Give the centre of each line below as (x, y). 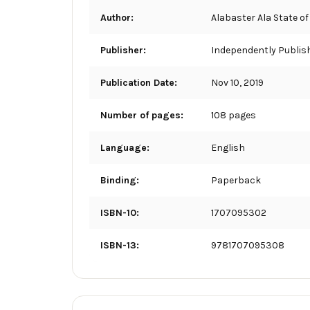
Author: (117, 17)
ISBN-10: (120, 212)
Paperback (236, 180)
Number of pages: (142, 115)
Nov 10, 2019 (237, 82)
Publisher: (123, 50)
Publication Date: (139, 82)
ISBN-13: (120, 245)
